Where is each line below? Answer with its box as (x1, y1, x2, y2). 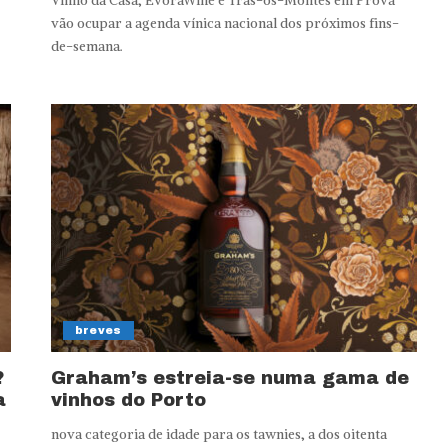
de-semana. (50, 38, 123, 56)
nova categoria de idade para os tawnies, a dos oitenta (50, 426, 387, 444)
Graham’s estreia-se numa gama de (50, 368, 409, 389)
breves (74, 324, 122, 337)
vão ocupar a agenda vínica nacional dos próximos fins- (50, 15, 399, 33)
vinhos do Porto (50, 390, 206, 411)
